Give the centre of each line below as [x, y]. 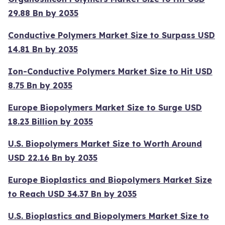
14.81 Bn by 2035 [43, 49]
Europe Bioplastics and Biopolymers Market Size [110, 180]
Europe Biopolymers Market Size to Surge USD [105, 107]
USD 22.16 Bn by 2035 [53, 157]
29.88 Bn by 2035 [43, 13]
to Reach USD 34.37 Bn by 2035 [72, 194]
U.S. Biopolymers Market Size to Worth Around [105, 143]
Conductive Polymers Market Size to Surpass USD [111, 35]
